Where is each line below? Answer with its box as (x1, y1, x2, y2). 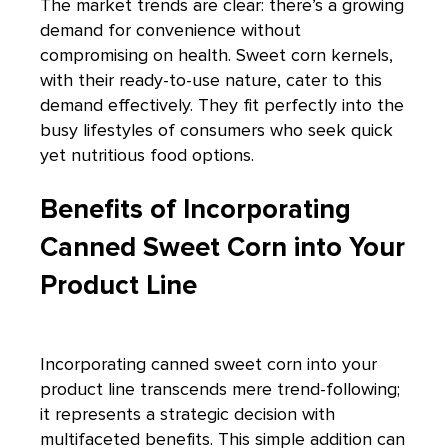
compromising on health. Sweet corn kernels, (40, 44, 393, 67)
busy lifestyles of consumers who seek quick (40, 119, 393, 142)
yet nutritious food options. (40, 144, 254, 167)
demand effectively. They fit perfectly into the (40, 94, 404, 117)
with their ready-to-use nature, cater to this (40, 69, 382, 92)
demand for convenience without (40, 19, 301, 42)
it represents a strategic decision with (40, 403, 335, 426)
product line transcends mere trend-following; (40, 378, 400, 401)
